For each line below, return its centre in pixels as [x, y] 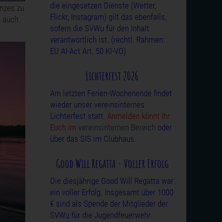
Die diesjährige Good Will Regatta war [112, 181]
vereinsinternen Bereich [117, 127]
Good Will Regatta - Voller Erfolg [112, 164]
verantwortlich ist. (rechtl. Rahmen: [107, 40]
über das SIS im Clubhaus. [93, 139]
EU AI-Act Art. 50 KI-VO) [88, 51]
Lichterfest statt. [79, 116]
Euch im [64, 127]
